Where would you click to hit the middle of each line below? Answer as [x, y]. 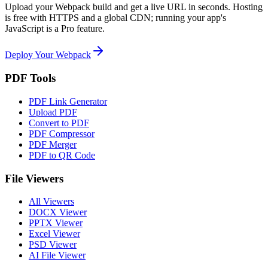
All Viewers [51, 202]
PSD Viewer [53, 245]
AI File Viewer [57, 255]
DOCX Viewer [58, 212]
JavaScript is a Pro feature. [55, 29]
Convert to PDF [59, 123]
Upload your [30, 7]
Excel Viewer [54, 234]
